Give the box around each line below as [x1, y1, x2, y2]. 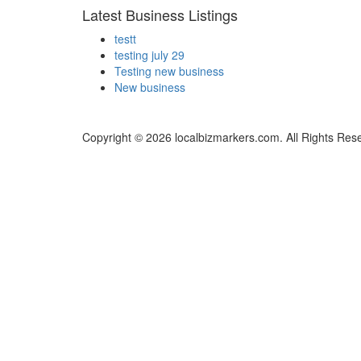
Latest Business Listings [82, 4, 238, 26]
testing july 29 [114, 47, 185, 64]
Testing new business [114, 63, 224, 80]
